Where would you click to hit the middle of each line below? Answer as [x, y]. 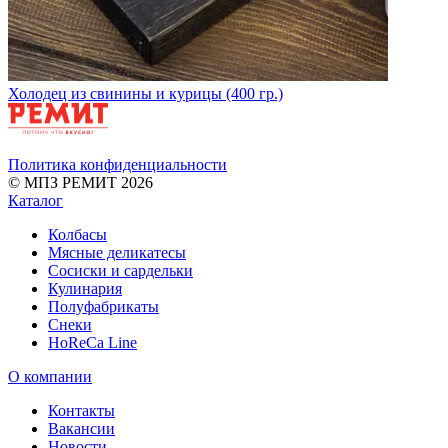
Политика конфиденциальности [117, 164]
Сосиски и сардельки [120, 270]
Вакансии [81, 428]
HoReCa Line [92, 342]
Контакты [81, 410]
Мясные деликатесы [117, 252]
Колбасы [77, 234]
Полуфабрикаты [103, 306]
